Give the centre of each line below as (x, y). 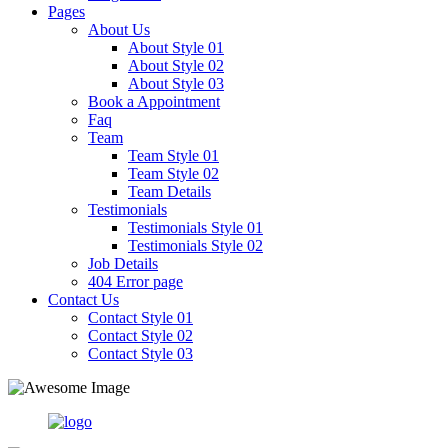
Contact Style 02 (140, 335)
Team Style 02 (173, 173)
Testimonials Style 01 (195, 227)
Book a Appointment (154, 101)
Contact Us (83, 299)
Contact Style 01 (140, 317)
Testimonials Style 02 (195, 245)
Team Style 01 (173, 155)
